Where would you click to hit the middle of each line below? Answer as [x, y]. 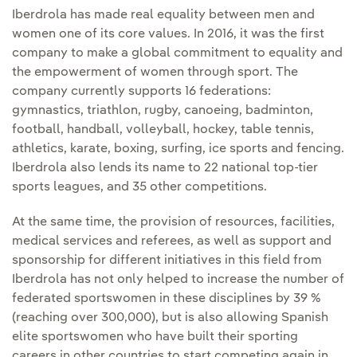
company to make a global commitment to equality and [177, 54]
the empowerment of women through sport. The [155, 73]
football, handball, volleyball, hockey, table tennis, [163, 130]
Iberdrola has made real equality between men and [163, 16]
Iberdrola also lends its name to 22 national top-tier [165, 169]
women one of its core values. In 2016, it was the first [168, 35]
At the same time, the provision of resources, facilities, [173, 223]
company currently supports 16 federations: [141, 92]
